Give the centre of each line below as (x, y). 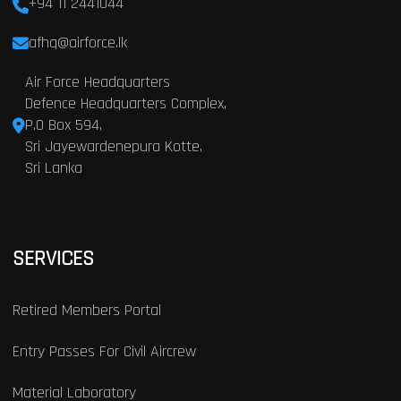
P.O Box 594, (63, 125)
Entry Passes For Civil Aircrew (104, 352)
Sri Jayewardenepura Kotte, (113, 147)
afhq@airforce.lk (77, 43)
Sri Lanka (53, 168)
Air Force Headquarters (97, 82)
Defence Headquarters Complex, (125, 104)
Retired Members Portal (86, 311)
